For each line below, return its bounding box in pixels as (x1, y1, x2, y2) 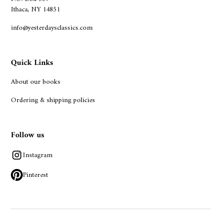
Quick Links (11, 56, 54, 70)
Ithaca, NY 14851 (11, 3, 60, 16)
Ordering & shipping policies (11, 94, 96, 107)
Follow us (11, 128, 45, 143)
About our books (11, 76, 61, 89)
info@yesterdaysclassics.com (11, 22, 93, 35)
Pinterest (23, 168, 49, 181)
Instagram (23, 149, 53, 162)
